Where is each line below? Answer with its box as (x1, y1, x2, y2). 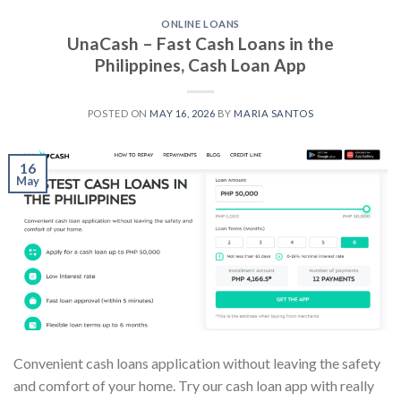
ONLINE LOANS (161, 17, 240, 30)
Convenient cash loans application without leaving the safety (13, 354, 380, 372)
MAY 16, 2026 (149, 107, 216, 120)
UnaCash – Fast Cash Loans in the (67, 33, 334, 55)
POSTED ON (87, 107, 150, 120)
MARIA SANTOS (234, 107, 314, 120)
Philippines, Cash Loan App (95, 55, 306, 76)
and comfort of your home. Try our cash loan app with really (13, 377, 374, 395)
